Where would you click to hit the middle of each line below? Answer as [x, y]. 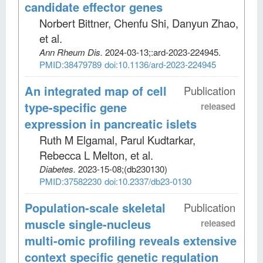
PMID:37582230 [70, 181]
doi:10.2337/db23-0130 [148, 181]
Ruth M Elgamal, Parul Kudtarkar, [117, 139]
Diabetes [56, 168]
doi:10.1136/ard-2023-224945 [160, 64]
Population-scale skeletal [95, 207]
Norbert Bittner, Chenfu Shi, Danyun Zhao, [139, 23]
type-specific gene [76, 107]
